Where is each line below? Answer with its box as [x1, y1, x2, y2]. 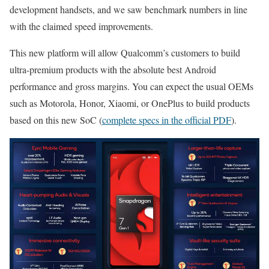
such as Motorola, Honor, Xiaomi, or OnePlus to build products [10, 96, 250, 109]
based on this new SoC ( [10, 113, 102, 126]
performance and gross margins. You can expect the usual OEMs [10, 79, 253, 92]
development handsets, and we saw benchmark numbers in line [10, 2, 247, 16]
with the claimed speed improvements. [10, 19, 153, 32]
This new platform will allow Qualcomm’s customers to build [10, 46, 240, 59]
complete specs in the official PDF [102, 113, 231, 126]
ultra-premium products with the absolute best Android [10, 62, 216, 76]
